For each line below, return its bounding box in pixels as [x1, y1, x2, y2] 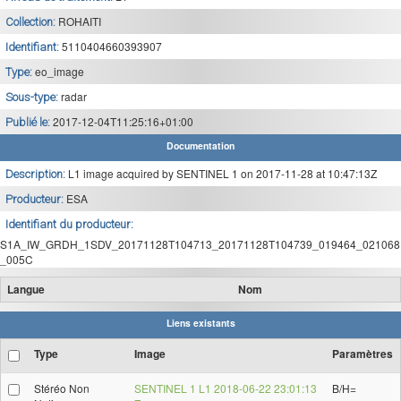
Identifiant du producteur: [5, 218, 136, 231]
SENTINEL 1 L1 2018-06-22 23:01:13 [134, 380, 317, 396]
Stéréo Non [34, 380, 90, 396]
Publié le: [5, 115, 53, 129]
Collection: [5, 15, 58, 29]
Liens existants [166, 316, 235, 329]
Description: [5, 167, 68, 181]
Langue [7, 281, 45, 297]
